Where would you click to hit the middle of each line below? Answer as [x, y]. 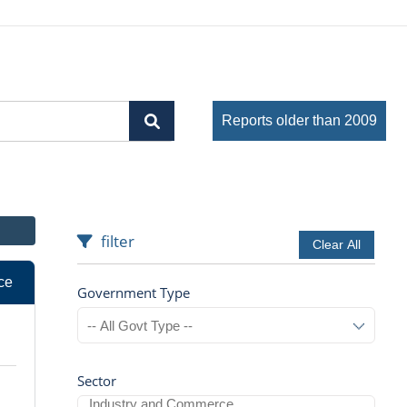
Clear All [337, 244]
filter [118, 241]
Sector [97, 381]
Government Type [134, 293]
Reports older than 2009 [299, 120]
